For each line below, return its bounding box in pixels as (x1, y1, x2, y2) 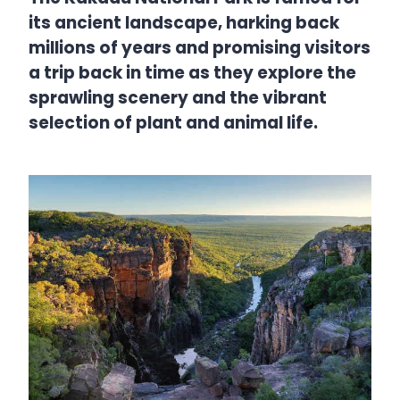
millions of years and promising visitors (29, 36, 371, 61)
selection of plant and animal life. (29, 111, 318, 136)
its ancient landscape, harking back (29, 11, 339, 36)
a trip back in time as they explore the (29, 61, 356, 86)
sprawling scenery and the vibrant (29, 86, 327, 111)
